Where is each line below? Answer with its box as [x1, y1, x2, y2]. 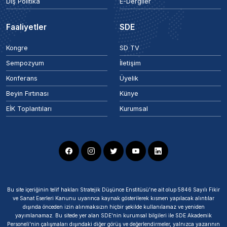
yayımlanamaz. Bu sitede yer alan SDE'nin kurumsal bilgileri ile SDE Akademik [15, 212, 212, 219]
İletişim [120, 59, 141, 67]
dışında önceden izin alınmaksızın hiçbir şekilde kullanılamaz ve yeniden [22, 204, 205, 210]
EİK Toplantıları [6, 105, 52, 113]
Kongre [6, 44, 28, 52]
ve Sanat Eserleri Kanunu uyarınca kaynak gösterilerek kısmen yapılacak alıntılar [13, 195, 214, 202]
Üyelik [120, 74, 138, 83]
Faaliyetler [6, 22, 47, 32]
